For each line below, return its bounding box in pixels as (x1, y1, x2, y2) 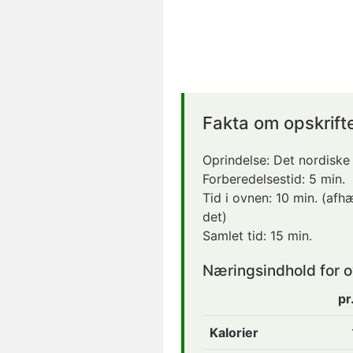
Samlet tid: (203, 227, 270, 243)
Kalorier (210, 324, 258, 340)
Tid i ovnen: (203, 189, 276, 206)
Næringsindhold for (203, 261, 344, 280)
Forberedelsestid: (203, 170, 309, 187)
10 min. (276, 189, 318, 206)
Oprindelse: (203, 151, 273, 168)
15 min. (270, 227, 312, 243)
